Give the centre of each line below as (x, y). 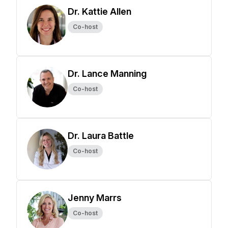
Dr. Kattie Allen (99, 11)
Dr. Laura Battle (101, 136)
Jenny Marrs (95, 198)
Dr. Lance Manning (107, 74)
